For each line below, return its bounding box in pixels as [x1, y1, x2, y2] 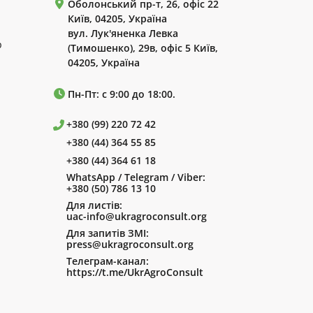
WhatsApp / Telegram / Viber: [66, 170, 205, 184]
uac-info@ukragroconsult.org [66, 210, 207, 224]
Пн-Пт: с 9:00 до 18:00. [68, 87, 175, 101]
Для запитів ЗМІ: [66, 226, 149, 240]
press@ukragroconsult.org [66, 238, 194, 252]
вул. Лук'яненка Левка [68, 27, 178, 41]
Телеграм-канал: [66, 254, 149, 268]
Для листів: [66, 198, 122, 212]
